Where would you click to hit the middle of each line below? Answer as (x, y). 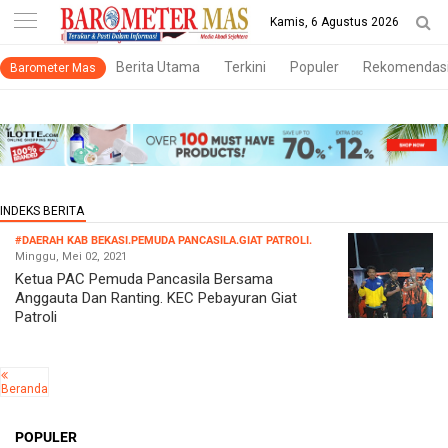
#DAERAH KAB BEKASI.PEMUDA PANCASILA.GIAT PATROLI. (163, 240)
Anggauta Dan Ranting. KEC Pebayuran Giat (156, 297)
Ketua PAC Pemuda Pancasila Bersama (144, 278)
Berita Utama (158, 67)
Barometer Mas (53, 68)
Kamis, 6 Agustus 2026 (334, 22)
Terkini (245, 67)
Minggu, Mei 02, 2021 (71, 256)
